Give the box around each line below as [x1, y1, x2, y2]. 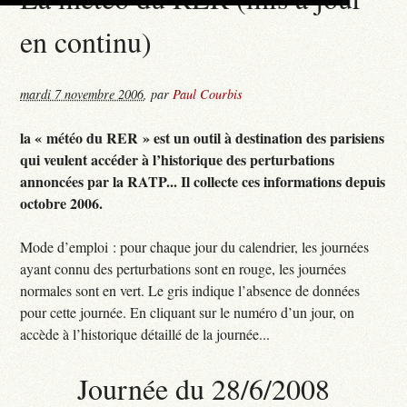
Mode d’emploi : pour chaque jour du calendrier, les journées [20, 236, 370, 256]
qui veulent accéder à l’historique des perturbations [20, 148, 335, 170]
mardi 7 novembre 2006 [20, 84, 144, 103]
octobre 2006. [20, 192, 104, 213]
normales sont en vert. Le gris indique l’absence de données [20, 280, 361, 300]
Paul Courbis [173, 84, 243, 103]
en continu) [20, 22, 153, 62]
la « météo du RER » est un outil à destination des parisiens [20, 126, 385, 148]
